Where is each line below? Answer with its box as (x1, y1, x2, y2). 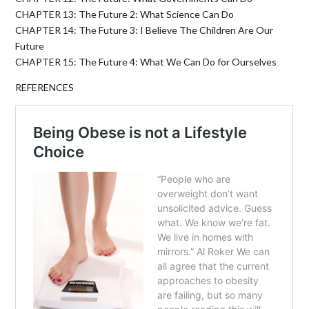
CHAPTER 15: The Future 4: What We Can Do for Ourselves (15, 56, 277, 68)
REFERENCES (15, 81, 74, 94)
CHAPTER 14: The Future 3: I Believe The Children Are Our (15, 24, 274, 37)
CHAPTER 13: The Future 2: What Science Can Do (15, 8, 235, 21)
